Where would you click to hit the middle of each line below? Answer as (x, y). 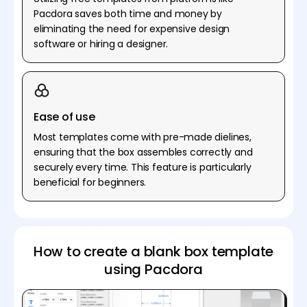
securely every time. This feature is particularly (143, 167)
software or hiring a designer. (101, 44)
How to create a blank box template (153, 251)
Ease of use (64, 116)
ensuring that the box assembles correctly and (143, 152)
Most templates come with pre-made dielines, (143, 137)
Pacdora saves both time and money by (128, 13)
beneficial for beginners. (90, 182)
